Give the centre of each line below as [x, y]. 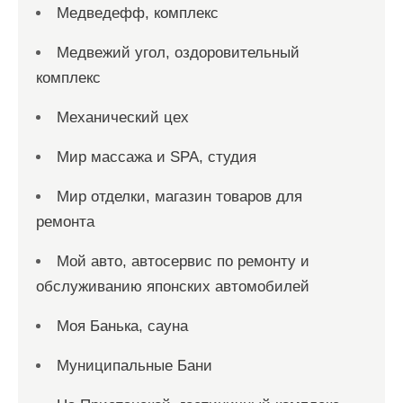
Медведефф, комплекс [138, 13]
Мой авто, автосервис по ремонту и [183, 261]
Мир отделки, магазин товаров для [179, 197]
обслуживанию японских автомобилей [173, 287]
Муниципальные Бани [134, 366]
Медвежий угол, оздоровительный [178, 53]
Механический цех [123, 117]
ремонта [65, 222]
